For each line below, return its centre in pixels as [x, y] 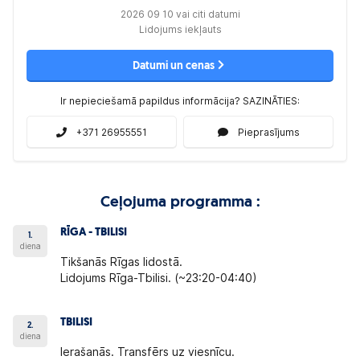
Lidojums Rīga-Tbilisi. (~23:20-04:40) [159, 278]
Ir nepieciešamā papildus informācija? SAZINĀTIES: [180, 101]
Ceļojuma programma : [180, 203]
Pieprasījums [268, 132]
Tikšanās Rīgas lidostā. [122, 262]
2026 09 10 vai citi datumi [180, 14]
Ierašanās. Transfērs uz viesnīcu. [148, 352]
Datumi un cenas [174, 66]
